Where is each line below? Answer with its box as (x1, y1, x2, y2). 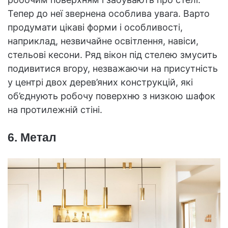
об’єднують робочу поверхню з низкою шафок (8, 91, 215, 102)
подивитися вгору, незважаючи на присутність (8, 63, 218, 74)
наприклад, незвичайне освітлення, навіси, (8, 36, 198, 47)
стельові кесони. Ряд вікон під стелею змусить (8, 49, 217, 61)
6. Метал (8, 131, 56, 145)
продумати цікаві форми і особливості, (8, 22, 183, 33)
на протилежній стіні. (8, 104, 102, 116)
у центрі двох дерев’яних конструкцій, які (8, 77, 193, 88)
